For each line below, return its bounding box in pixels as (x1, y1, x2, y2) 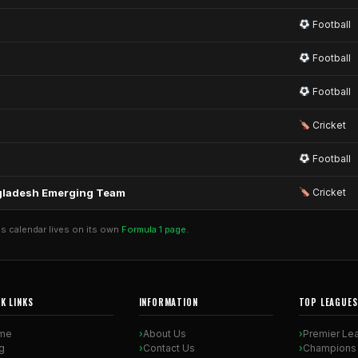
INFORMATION (138, 296, 198, 308)
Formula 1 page (121, 224, 186, 235)
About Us (142, 328, 186, 340)
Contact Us (142, 342, 195, 354)
